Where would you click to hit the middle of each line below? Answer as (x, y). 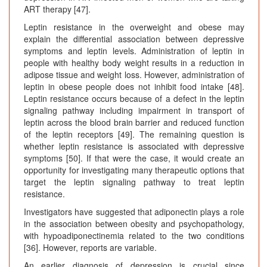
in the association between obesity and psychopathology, (134, 224)
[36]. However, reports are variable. (90, 248)
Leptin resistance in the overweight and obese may (134, 27)
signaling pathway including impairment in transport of (134, 111)
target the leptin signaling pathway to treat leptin (134, 182)
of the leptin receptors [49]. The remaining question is (134, 134)
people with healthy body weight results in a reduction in (134, 63)
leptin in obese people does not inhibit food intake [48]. (134, 87)
